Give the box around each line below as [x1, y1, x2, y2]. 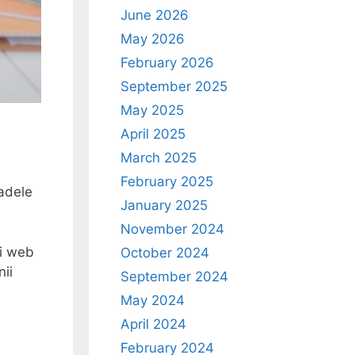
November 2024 [120, 221, 224, 237]
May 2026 [120, 31, 185, 47]
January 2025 [120, 197, 208, 213]
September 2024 [120, 269, 228, 284]
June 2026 [120, 7, 189, 23]
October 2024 [120, 245, 209, 261]
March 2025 [120, 150, 197, 166]
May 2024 [120, 292, 185, 308]
